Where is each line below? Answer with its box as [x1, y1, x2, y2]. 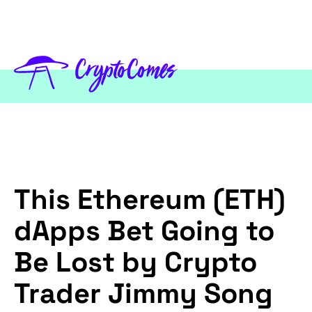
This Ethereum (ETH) [14, 182, 286, 218]
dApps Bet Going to [14, 213, 274, 249]
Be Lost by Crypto [14, 244, 257, 281]
